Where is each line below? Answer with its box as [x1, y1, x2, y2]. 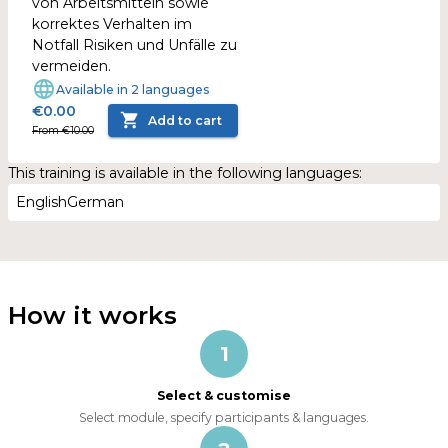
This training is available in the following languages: [8, 164, 362, 182]
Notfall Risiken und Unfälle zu [32, 36, 237, 54]
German [67, 193, 124, 211]
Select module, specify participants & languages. [79, 410, 369, 425]
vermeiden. [32, 57, 111, 75]
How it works [8, 300, 177, 330]
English [16, 193, 67, 211]
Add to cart [147, 112, 222, 128]
